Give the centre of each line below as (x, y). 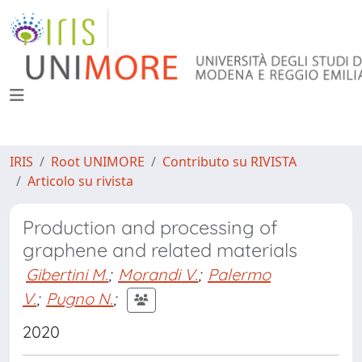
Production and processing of (150, 227)
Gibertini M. (67, 274)
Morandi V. (158, 274)
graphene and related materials (160, 250)
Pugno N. (80, 298)
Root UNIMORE (98, 162)
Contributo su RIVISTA (229, 162)
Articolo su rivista (80, 181)
